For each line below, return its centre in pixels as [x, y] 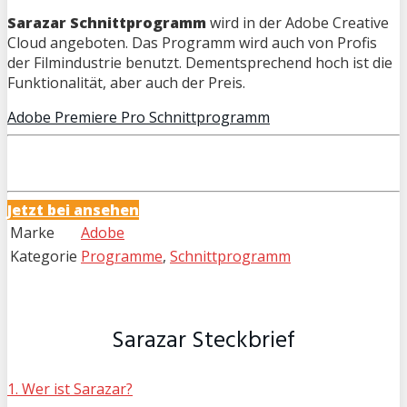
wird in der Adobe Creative [298, 22]
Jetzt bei [40, 209]
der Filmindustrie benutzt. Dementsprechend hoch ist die [200, 62]
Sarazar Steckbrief [203, 341]
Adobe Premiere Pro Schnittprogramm [139, 117]
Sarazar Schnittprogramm [107, 22]
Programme [122, 256]
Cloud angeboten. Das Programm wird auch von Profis [192, 42]
